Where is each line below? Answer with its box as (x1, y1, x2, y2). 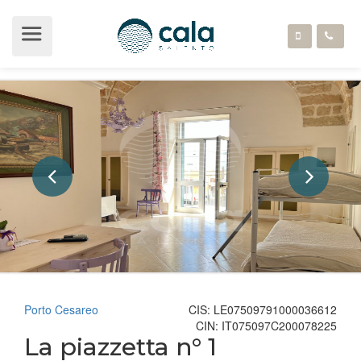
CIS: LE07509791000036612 (189, 301, 337, 317)
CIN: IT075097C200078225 (196, 317, 337, 334)
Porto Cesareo (24, 301, 98, 317)
